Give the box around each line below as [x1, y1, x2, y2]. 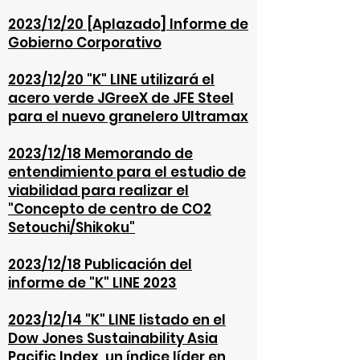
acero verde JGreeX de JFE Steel [8, 88, 234, 108]
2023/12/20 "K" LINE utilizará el [8, 70, 215, 89]
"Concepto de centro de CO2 [8, 199, 211, 219]
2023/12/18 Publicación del [8, 255, 192, 274]
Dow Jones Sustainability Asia [8, 329, 218, 348]
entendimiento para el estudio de [8, 162, 246, 182]
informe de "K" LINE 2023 [8, 273, 177, 292]
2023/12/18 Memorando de [8, 144, 193, 163]
